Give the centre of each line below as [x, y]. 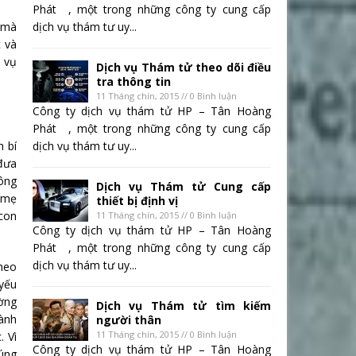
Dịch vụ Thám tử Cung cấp [184, 187]
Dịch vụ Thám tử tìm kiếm [184, 306]
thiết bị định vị [137, 201]
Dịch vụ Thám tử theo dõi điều [184, 68]
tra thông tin [133, 82]
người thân [129, 320]
